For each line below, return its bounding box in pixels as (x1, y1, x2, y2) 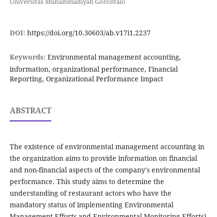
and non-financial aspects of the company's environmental (9, 165, 200, 175)
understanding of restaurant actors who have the (9, 188, 171, 198)
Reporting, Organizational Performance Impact (9, 74, 163, 84)
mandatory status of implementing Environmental (9, 200, 173, 210)
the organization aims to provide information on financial (9, 154, 197, 163)
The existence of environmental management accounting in (9, 142, 204, 152)
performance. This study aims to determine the (9, 177, 164, 186)
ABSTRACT (9, 105, 51, 116)
